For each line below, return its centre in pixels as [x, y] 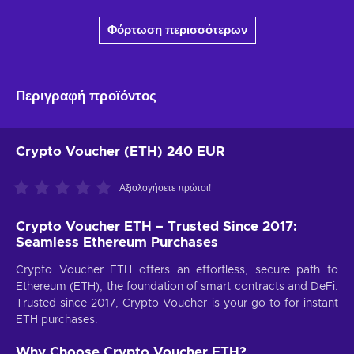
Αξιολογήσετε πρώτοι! [165, 188]
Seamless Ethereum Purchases [117, 242]
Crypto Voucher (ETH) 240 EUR [121, 151]
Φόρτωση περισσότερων [177, 30]
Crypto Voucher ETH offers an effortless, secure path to [177, 270]
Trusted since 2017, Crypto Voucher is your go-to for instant [177, 303]
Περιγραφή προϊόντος [86, 96]
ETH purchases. [57, 320]
